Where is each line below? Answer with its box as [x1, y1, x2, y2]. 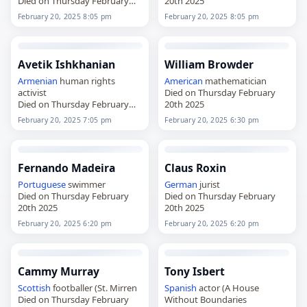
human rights [57, 74, 115, 87]
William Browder [164, 56, 254, 72]
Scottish [17, 281, 51, 294]
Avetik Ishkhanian [17, 56, 115, 72]
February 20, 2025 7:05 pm [17, 114, 112, 125]
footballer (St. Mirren [50, 281, 137, 294]
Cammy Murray [17, 263, 99, 279]
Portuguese [17, 177, 66, 191]
